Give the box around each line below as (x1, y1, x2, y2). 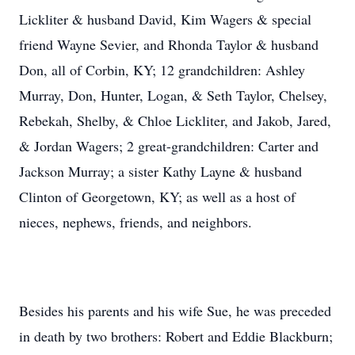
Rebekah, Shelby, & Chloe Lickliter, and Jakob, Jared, (19, 111, 331, 130)
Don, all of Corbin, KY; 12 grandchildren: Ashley (19, 60, 305, 79)
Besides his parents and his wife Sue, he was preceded (19, 301, 331, 320)
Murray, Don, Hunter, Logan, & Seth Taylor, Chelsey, (19, 86, 327, 105)
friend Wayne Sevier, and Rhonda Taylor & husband (19, 35, 319, 54)
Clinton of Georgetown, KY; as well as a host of (19, 187, 296, 206)
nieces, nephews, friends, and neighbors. (19, 212, 252, 231)
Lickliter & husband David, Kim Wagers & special (19, 10, 311, 29)
